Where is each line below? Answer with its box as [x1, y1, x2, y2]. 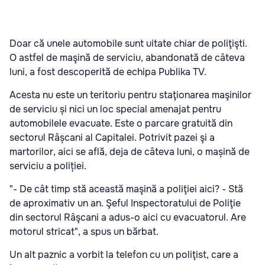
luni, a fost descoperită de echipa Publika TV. [9, 66, 206, 79]
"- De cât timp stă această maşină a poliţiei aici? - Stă [9, 183, 243, 196]
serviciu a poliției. [9, 160, 86, 173]
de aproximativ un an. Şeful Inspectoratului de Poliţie [9, 197, 241, 210]
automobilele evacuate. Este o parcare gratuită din [9, 117, 232, 130]
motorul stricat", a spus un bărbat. [9, 225, 159, 238]
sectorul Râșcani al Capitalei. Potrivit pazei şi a [9, 131, 215, 144]
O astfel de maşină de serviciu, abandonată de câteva [9, 51, 245, 64]
